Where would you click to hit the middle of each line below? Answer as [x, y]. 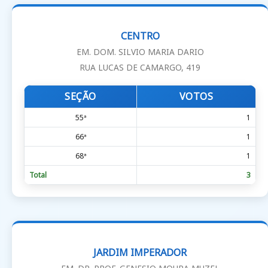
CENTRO [140, 36]
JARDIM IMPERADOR [140, 253]
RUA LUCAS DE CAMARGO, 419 [140, 68]
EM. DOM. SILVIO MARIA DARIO [140, 52]
